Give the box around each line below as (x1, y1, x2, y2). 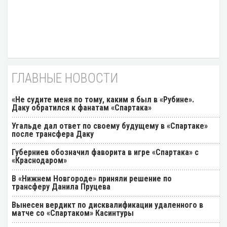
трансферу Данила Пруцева (12, 181, 110, 192)
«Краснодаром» (12, 155, 67, 165)
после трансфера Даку (12, 129, 94, 139)
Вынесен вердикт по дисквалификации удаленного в (12, 200, 203, 210)
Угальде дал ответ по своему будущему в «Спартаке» (12, 121, 208, 131)
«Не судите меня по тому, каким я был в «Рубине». (12, 94, 194, 104)
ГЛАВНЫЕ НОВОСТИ (12, 70, 118, 86)
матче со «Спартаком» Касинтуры (12, 208, 134, 218)
